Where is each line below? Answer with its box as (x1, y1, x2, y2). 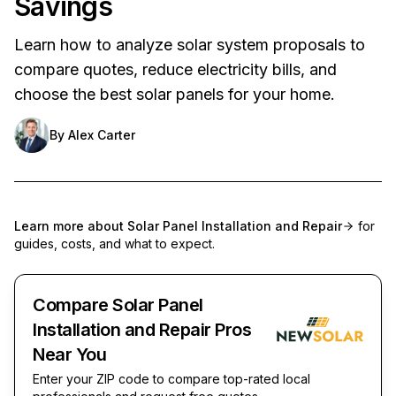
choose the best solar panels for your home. (14, 84, 335, 103)
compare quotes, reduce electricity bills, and (14, 59, 337, 79)
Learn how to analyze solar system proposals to (14, 34, 365, 54)
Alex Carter (68, 126, 135, 142)
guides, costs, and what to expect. (14, 235, 215, 251)
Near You (33, 343, 106, 365)
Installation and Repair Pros (33, 318, 251, 340)
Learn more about (14, 217, 127, 233)
